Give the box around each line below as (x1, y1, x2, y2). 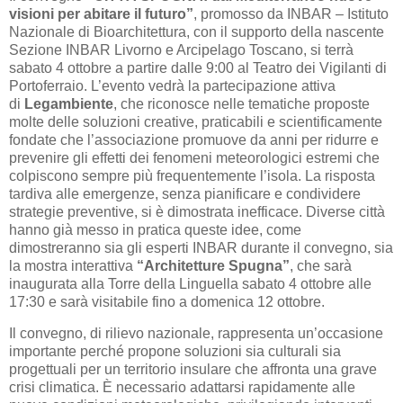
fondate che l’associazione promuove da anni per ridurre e (9, 131, 379, 148)
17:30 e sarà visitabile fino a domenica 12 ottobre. (9, 293, 325, 309)
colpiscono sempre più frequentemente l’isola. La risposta (9, 167, 375, 184)
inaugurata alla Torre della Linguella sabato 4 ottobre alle (9, 275, 372, 291)
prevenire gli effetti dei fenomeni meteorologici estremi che (9, 149, 380, 166)
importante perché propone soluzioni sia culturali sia (9, 344, 341, 360)
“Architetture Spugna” (137, 257, 290, 273)
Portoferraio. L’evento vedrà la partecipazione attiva (9, 77, 336, 94)
